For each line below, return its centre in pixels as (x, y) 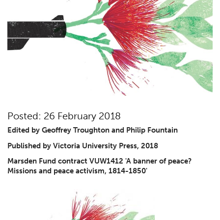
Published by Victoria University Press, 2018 (83, 146)
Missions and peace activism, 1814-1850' (77, 171)
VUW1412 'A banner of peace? (140, 161)
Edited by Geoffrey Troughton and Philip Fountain (93, 130)
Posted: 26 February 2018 (64, 116)
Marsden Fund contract (48, 161)
